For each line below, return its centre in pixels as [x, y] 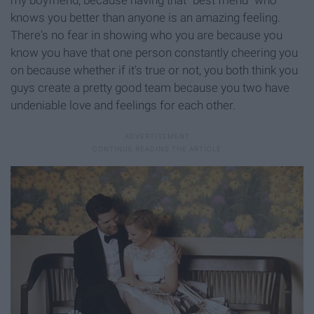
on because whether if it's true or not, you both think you [154, 70]
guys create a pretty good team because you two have [150, 88]
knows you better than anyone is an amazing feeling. [145, 18]
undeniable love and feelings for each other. [123, 105]
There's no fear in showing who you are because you [146, 35]
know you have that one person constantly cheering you [154, 53]
